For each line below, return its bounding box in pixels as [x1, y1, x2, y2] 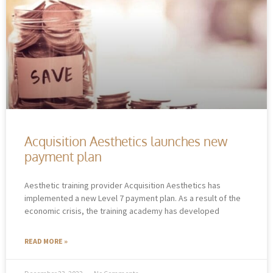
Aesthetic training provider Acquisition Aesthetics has [24, 179, 221, 191]
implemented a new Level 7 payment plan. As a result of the [24, 192, 241, 204]
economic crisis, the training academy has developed [24, 205, 219, 216]
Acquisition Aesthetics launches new [24, 132, 227, 149]
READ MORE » [24, 236, 68, 246]
